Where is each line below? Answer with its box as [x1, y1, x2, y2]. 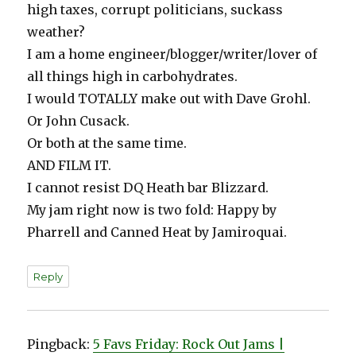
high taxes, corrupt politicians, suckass [27, 2, 284, 18]
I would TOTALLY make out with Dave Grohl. [27, 91, 311, 107]
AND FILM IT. [27, 157, 112, 174]
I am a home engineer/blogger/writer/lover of [27, 46, 318, 63]
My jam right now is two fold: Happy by [27, 202, 277, 219]
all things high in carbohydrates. [27, 68, 238, 85]
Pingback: [27, 336, 94, 353]
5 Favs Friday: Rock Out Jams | [93, 336, 285, 353]
